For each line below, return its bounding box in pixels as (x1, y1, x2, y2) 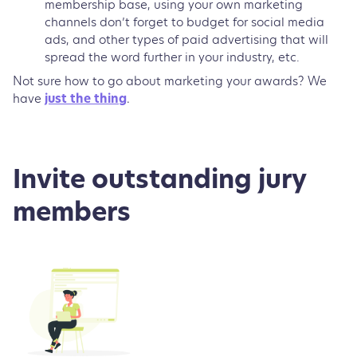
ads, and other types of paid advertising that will (45, 30, 328, 48)
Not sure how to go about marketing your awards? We (13, 76, 327, 88)
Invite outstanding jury (13, 168, 306, 194)
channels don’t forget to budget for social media (45, 13, 324, 30)
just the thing (45, 93, 127, 106)
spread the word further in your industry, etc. (45, 48, 303, 65)
